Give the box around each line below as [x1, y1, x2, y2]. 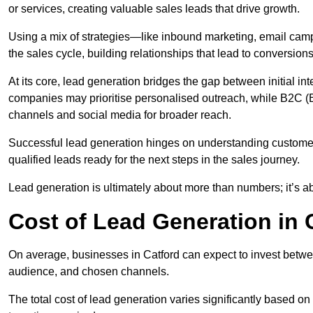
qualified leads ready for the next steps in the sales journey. [8, 154, 300, 166]
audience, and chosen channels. [8, 265, 169, 278]
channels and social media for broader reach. [8, 109, 231, 122]
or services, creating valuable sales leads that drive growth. [8, 3, 300, 15]
